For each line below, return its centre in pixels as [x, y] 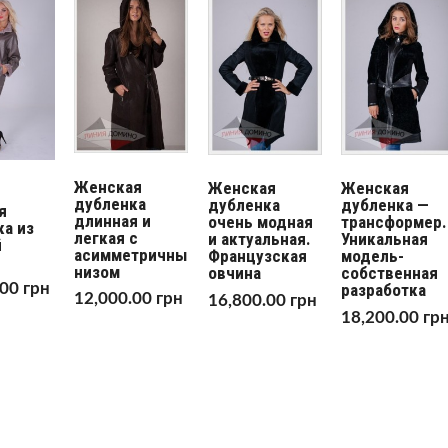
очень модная [260, 222]
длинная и [113, 220]
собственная [390, 273]
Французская [257, 256]
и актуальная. [259, 239]
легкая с [106, 237]
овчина [234, 273]
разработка [384, 290]
